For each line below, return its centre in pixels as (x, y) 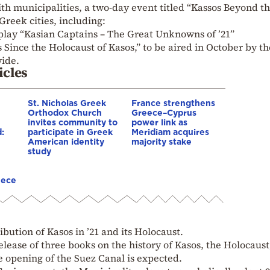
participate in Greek (70, 131)
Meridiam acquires (170, 131)
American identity (66, 141)
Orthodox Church (65, 112)
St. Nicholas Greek (67, 102)
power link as (159, 122)
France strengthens (173, 102)
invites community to (73, 122)
